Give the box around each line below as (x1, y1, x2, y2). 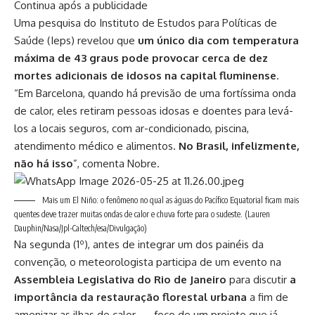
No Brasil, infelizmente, (179, 139, 300, 153)
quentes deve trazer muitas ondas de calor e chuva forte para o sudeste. (14, 209, 245, 220)
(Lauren (245, 209, 270, 220)
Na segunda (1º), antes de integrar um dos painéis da (14, 238, 264, 252)
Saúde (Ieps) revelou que (14, 34, 138, 48)
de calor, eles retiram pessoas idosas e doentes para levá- (14, 104, 293, 118)
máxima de (14, 51, 71, 65)
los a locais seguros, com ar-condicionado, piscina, (14, 122, 249, 136)
